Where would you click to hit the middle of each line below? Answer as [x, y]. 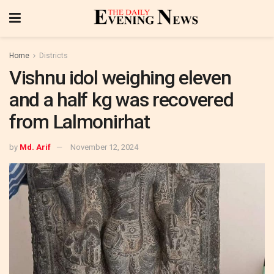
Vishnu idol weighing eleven [120, 78]
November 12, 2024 [104, 147]
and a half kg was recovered [121, 100]
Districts [54, 56]
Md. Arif [35, 147]
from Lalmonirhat [80, 122]
